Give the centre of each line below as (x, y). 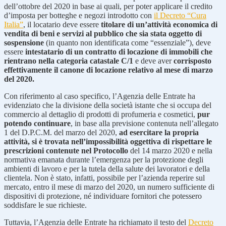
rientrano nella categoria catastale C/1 (69, 61)
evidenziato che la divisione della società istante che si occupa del (108, 105)
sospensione (24, 42)
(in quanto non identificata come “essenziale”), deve (127, 42)
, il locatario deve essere (62, 24)
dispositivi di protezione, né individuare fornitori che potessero (103, 196)
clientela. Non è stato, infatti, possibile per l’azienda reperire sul (104, 178)
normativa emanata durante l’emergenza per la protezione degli (104, 159)
